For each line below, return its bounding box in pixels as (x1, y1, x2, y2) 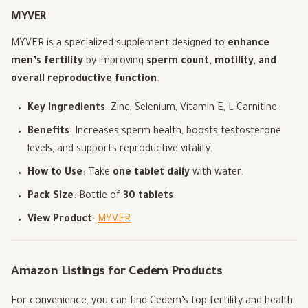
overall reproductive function (11, 74, 157, 86)
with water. (190, 168, 243, 179)
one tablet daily (113, 168, 190, 179)
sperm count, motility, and (146, 56, 276, 68)
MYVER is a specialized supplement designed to (11, 38, 228, 50)
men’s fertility (11, 56, 83, 68)
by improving (83, 56, 146, 68)
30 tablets (123, 191, 173, 203)
